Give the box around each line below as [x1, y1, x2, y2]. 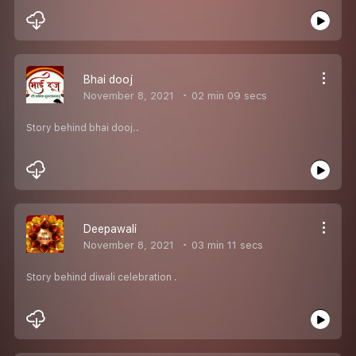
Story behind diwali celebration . [26, 271, 177, 283]
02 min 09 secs [188, 89, 267, 102]
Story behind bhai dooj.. [26, 122, 139, 133]
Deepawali [83, 222, 137, 235]
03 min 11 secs [188, 238, 263, 251]
